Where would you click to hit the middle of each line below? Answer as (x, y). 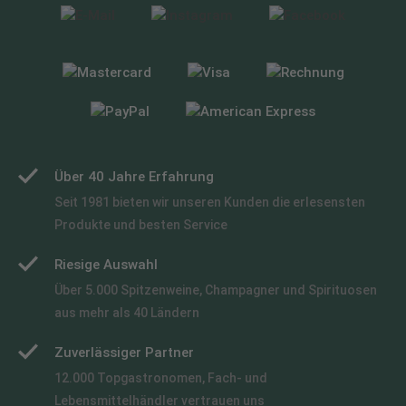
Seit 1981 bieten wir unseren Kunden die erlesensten (210, 203)
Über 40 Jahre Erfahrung (134, 177)
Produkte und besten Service (141, 225)
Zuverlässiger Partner (124, 353)
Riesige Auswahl (106, 265)
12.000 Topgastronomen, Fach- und (161, 378)
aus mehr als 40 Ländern (127, 313)
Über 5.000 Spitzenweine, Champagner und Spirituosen (216, 290)
